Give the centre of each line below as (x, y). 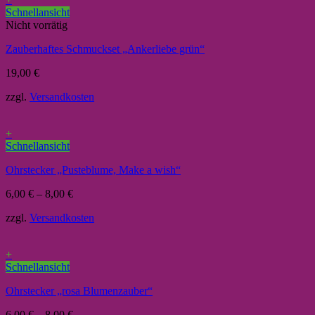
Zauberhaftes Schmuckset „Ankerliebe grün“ (105, 49)
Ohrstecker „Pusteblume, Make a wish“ (93, 170)
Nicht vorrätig (37, 25)
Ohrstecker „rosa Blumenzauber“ (79, 291)
